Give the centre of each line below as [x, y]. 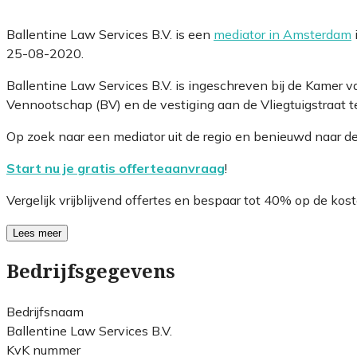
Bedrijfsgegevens [91, 271]
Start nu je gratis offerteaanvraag [116, 168]
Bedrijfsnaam [45, 311]
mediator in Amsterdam [282, 34]
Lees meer [37, 233]
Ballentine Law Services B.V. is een [110, 34]
